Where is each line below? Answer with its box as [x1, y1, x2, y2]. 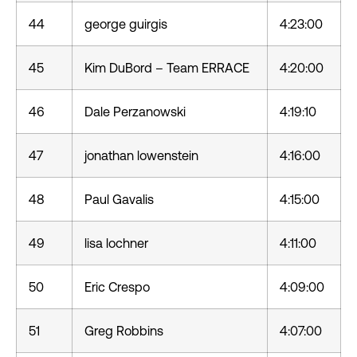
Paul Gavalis [84, 192, 154, 206]
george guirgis [84, 17, 167, 31]
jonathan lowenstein [84, 148, 198, 163]
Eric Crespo [84, 280, 150, 294]
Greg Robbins [84, 324, 163, 338]
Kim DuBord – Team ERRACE [84, 61, 249, 75]
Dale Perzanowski [84, 104, 186, 119]
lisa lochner [84, 236, 148, 250]
